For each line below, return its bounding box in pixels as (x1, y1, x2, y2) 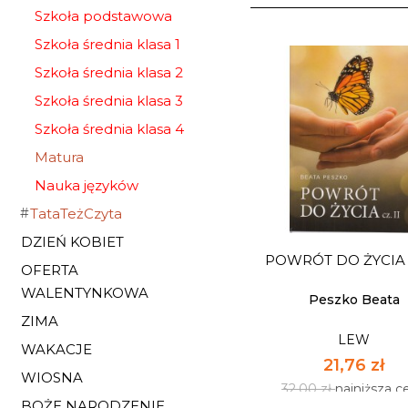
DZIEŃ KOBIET (21, 233, 124, 250)
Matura (35, 148, 84, 166)
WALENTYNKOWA (21, 284, 148, 301)
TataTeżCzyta (30, 205, 122, 222)
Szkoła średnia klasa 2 (35, 64, 183, 81)
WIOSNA (21, 369, 83, 386)
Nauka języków (35, 177, 138, 194)
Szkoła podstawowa (35, 7, 172, 25)
